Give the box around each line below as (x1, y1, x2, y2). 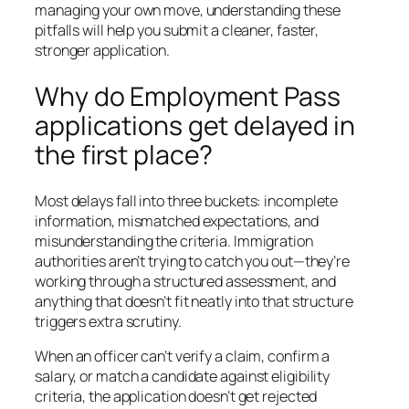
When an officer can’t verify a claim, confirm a (35, 346, 330, 367)
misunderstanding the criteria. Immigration (35, 231, 313, 252)
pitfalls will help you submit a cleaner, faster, (35, 19, 320, 40)
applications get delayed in (35, 107, 356, 143)
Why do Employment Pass (35, 78, 341, 114)
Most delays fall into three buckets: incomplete (35, 191, 339, 212)
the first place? (35, 136, 214, 173)
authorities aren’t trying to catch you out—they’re (35, 251, 350, 272)
